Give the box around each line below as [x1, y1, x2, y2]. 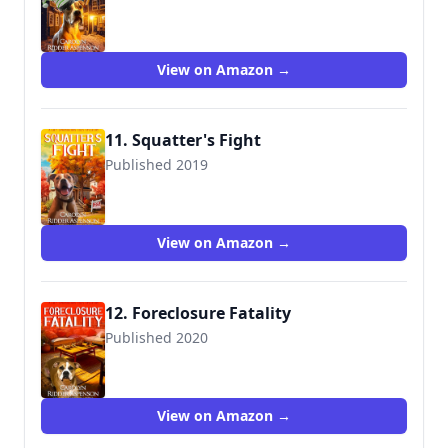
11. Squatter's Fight [105, 129, 261, 151]
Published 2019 [105, 155, 208, 174]
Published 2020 [105, 328, 208, 347]
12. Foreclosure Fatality [105, 302, 291, 324]
